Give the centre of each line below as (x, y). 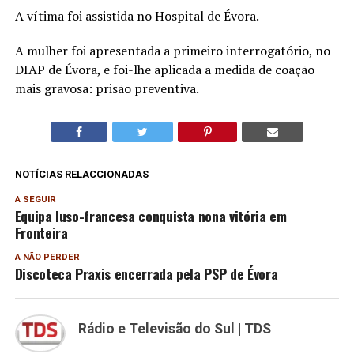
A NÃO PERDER (47, 258)
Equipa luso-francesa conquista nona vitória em (151, 216)
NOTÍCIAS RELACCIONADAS (81, 175)
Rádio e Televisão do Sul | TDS (174, 329)
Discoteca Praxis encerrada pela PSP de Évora (146, 274)
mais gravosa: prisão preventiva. (107, 89)
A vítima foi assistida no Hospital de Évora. (137, 16)
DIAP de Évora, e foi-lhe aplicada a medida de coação (164, 70)
